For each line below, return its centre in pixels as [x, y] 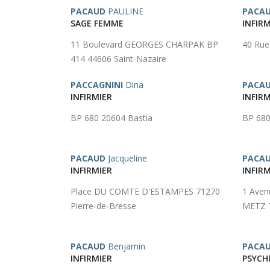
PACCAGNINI [97, 85]
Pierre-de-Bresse [103, 206]
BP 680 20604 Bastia [111, 118]
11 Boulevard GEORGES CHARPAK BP [144, 44]
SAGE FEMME [97, 23]
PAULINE [124, 11]
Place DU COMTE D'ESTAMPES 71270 [145, 191]
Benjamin [125, 246]
